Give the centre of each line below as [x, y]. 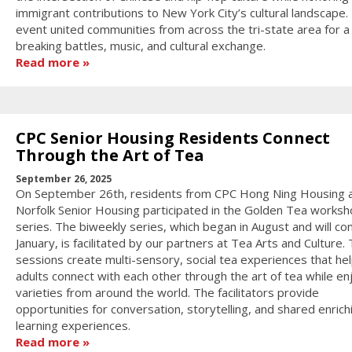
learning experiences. [73, 326]
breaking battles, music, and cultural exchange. [140, 45]
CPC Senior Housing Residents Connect [172, 137]
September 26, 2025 [63, 179]
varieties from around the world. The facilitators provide [167, 293]
